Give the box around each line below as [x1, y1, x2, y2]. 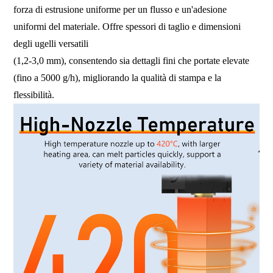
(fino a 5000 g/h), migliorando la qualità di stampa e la [13, 73, 222, 83]
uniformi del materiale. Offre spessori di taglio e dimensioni [13, 21, 241, 32]
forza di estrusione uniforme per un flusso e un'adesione [13, 4, 227, 15]
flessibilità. [13, 90, 55, 101]
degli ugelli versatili [13, 38, 91, 49]
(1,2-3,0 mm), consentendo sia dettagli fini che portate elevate [13, 55, 250, 66]
